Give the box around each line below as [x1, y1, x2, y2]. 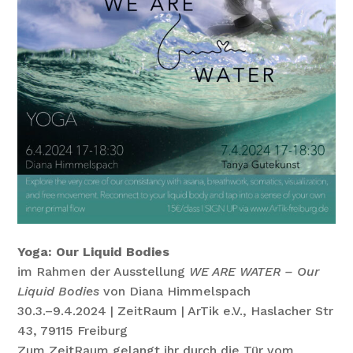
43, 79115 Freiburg [17, 323, 128, 339]
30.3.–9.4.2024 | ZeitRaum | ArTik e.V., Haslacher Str [17, 303, 334, 319]
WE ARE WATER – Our [189, 264, 320, 280]
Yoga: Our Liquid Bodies [17, 244, 170, 260]
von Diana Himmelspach [99, 284, 251, 299]
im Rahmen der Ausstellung [17, 264, 190, 280]
